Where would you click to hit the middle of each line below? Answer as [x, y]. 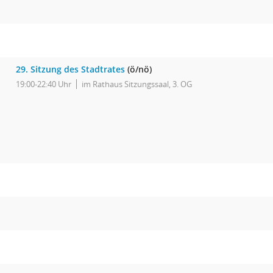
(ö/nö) [138, 69]
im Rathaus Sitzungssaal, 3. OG [137, 84]
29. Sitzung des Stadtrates [70, 69]
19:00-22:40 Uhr [44, 84]
